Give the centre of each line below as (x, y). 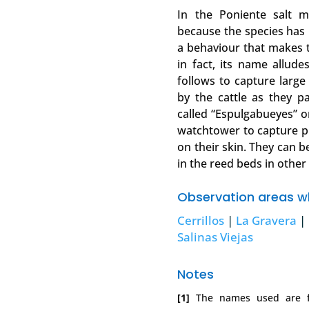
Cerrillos (201, 221)
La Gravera (267, 221)
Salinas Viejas (216, 237)
